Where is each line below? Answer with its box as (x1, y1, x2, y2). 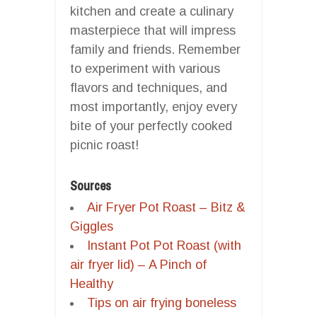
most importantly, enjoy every (70, 99, 237, 114)
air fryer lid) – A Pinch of (70, 257, 207, 272)
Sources (70, 176, 111, 195)
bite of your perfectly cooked (70, 118, 232, 133)
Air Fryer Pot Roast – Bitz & (87, 200, 246, 214)
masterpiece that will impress (70, 23, 236, 38)
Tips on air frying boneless (87, 295, 236, 310)
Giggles (70, 219, 113, 234)
